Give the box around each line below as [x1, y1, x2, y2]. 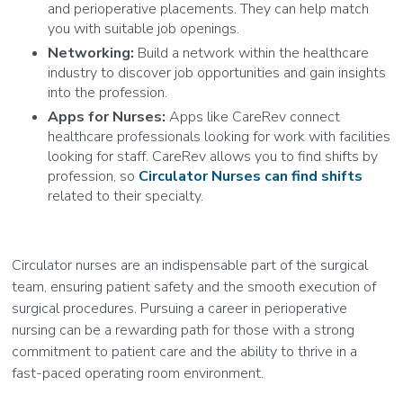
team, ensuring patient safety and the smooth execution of [12, 277, 377, 298]
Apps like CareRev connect [166, 107, 341, 128]
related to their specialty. [48, 186, 208, 207]
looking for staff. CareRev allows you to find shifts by [48, 147, 379, 167]
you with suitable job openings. [48, 19, 240, 40]
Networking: [48, 43, 135, 64]
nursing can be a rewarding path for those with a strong [12, 320, 355, 341]
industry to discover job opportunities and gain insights [48, 63, 387, 84]
